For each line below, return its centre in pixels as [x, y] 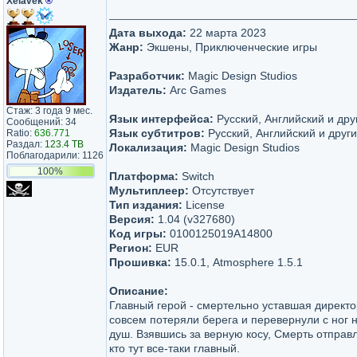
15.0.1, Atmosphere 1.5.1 [237, 262]
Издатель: [138, 90]
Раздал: [25, 144]
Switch [196, 176]
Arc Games [196, 90]
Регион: [131, 248]
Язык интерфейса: [161, 119]
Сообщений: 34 [41, 122]
